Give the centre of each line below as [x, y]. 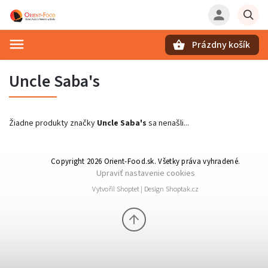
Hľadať [68, 66]
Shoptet [128, 189]
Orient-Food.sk [129, 162]
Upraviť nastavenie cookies [145, 173]
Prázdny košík [221, 45]
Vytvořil [104, 189]
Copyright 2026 [77, 162]
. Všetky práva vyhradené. [197, 162]
